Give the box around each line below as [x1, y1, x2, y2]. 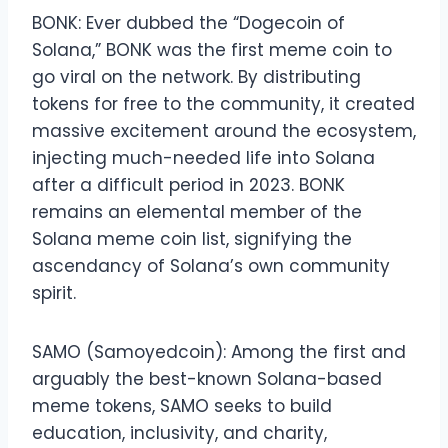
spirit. [32, 280, 76, 305]
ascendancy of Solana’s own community [32, 253, 390, 278]
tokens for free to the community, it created [32, 91, 415, 116]
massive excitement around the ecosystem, [32, 118, 416, 143]
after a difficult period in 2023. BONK [32, 172, 345, 197]
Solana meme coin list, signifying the [32, 226, 352, 251]
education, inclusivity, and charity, [32, 420, 327, 445]
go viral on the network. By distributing [32, 64, 361, 89]
